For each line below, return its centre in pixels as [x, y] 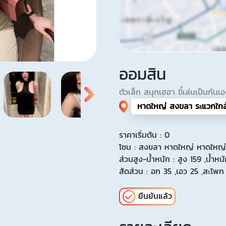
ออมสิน [143, 74]
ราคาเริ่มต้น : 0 [144, 135]
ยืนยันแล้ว [155, 196]
